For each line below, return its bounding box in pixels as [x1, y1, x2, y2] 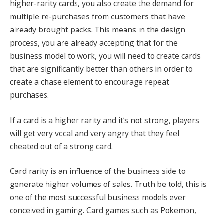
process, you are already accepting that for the [10, 37, 178, 48]
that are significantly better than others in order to [10, 63, 193, 75]
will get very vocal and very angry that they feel [10, 127, 179, 139]
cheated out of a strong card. [10, 140, 113, 152]
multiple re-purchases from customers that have [10, 11, 185, 22]
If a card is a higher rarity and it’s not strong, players [10, 114, 199, 125]
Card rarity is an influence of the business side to [10, 166, 186, 177]
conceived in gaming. [10, 205, 86, 216]
